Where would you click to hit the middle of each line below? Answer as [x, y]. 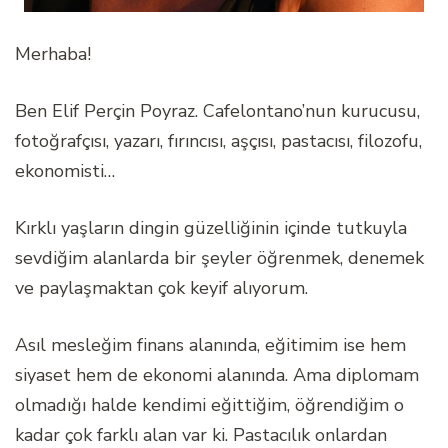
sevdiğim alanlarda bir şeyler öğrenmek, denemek [219, 258]
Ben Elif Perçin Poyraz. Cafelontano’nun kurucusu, [217, 111]
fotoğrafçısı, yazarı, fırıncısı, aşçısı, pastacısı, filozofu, [218, 141]
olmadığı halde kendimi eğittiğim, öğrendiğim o [209, 405]
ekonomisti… [65, 171]
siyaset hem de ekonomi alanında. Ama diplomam [217, 375]
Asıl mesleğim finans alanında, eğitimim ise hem [210, 345]
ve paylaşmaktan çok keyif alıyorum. [161, 288]
